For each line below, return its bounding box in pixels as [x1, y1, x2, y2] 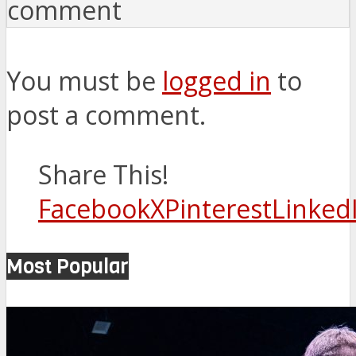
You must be [6, 63, 162, 98]
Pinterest [164, 191, 272, 226]
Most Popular [6, 252, 129, 280]
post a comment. [6, 97, 206, 132]
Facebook [38, 191, 150, 226]
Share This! [38, 157, 168, 192]
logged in [162, 63, 271, 98]
